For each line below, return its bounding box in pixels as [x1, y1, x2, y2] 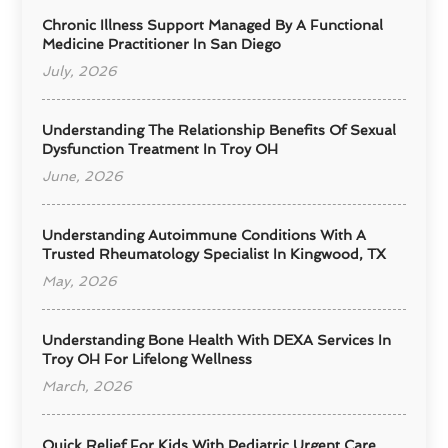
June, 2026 [42, 168, 124, 185]
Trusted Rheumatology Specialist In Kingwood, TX [42, 246, 387, 263]
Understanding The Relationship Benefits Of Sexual [42, 122, 397, 139]
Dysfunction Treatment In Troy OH [42, 141, 279, 158]
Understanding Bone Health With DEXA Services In [42, 332, 392, 349]
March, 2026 [42, 378, 133, 395]
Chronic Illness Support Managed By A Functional [42, 17, 384, 34]
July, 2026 [42, 63, 118, 80]
